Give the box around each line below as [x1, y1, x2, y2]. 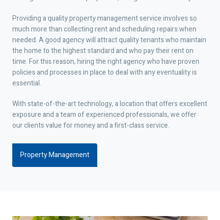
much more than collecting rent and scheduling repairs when [12, 24, 196, 34]
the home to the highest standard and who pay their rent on [12, 45, 193, 56]
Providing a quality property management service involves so [12, 13, 197, 24]
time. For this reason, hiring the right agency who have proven [12, 56, 199, 67]
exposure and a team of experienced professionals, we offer [12, 109, 196, 120]
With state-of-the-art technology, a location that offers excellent [12, 98, 207, 109]
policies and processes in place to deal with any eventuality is [12, 67, 197, 78]
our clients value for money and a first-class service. [12, 120, 169, 131]
